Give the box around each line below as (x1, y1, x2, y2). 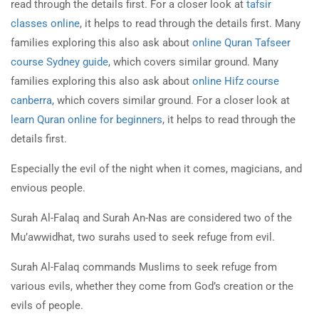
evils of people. (11, 299, 86, 313)
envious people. (11, 182, 88, 195)
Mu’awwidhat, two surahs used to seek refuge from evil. (11, 231, 278, 244)
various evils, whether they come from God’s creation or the (11, 280, 293, 293)
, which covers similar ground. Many (108, 56, 278, 69)
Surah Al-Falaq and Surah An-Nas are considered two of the (11, 211, 292, 225)
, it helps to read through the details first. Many (80, 17, 300, 31)
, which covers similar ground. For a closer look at (52, 94, 290, 108)
